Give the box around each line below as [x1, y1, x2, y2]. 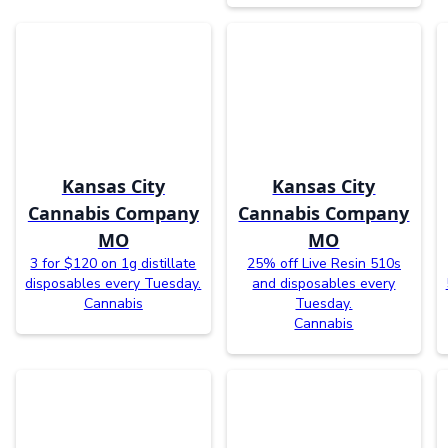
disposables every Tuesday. [25, 273, 202, 293]
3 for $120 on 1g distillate [30, 253, 197, 273]
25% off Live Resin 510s [246, 253, 401, 273]
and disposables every [252, 273, 396, 293]
